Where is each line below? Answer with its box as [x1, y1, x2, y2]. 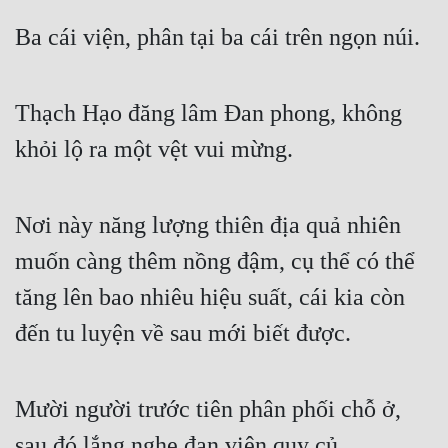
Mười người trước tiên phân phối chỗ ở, [15, 396, 401, 423]
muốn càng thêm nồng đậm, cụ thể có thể [15, 248, 415, 275]
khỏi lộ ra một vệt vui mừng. [15, 136, 293, 163]
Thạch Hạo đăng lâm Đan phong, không [15, 100, 402, 127]
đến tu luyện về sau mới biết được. [15, 320, 351, 347]
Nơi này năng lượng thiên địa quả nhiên [15, 212, 401, 239]
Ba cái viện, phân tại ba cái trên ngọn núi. [15, 24, 420, 51]
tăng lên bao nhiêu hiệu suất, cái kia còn [15, 284, 405, 311]
